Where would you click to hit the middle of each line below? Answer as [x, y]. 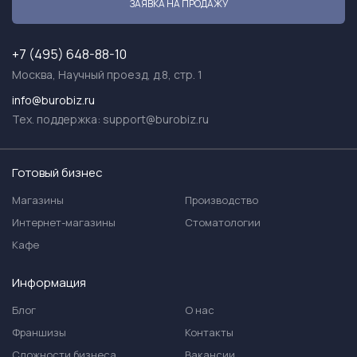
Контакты [209, 332]
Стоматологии [223, 222]
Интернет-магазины [64, 222]
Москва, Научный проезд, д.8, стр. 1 [107, 75]
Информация [49, 282]
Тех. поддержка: [57, 119]
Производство [222, 200]
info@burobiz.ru [53, 100]
